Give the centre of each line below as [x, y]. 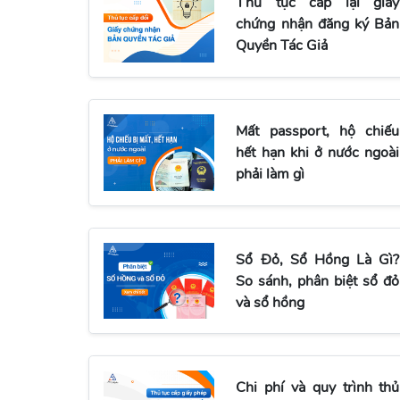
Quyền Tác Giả [282, 46]
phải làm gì [271, 175]
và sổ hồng [271, 302]
